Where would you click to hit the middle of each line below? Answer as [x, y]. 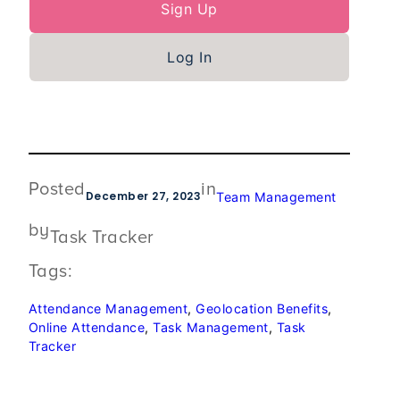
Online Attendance [87, 328]
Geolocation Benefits [262, 309]
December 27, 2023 [143, 196]
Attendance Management [108, 309]
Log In [189, 58]
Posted [57, 190]
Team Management [276, 196]
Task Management [211, 328]
